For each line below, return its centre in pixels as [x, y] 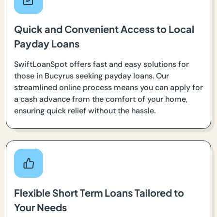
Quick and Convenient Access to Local [104, 29]
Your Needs [40, 207]
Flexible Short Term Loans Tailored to [99, 193]
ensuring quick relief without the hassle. [85, 111]
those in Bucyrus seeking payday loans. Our [92, 76]
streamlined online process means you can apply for [108, 88]
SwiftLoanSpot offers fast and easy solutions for [101, 64]
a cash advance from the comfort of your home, [101, 99]
